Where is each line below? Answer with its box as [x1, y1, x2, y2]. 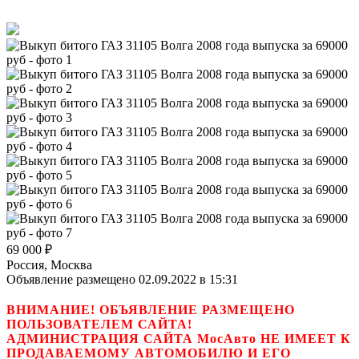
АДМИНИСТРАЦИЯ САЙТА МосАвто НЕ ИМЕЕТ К [6, 331, 351, 345]
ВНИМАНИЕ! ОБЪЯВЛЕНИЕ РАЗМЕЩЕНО [6, 302, 295, 317]
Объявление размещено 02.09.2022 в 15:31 [6, 272, 238, 286]
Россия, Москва [6, 257, 92, 272]
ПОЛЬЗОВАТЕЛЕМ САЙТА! [6, 317, 192, 331]
